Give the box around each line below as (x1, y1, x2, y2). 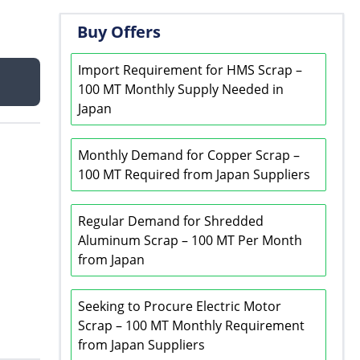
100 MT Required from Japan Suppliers (78, 166, 311, 183)
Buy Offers (77, 21, 162, 43)
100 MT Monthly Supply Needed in (78, 80, 284, 98)
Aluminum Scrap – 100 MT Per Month (78, 231, 303, 249)
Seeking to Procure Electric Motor (78, 297, 282, 315)
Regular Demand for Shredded (78, 212, 264, 230)
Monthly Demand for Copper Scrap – (78, 146, 301, 164)
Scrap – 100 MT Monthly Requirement (78, 317, 305, 334)
